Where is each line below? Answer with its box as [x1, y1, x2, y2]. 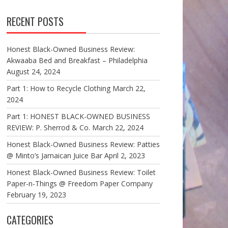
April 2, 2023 [104, 150, 145, 160]
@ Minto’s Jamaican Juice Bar [6, 150, 102, 160]
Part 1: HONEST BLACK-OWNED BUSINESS [6, 111, 150, 121]
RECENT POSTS [6, 13, 64, 29]
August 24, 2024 [6, 66, 60, 76]
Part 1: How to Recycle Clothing [6, 83, 110, 93]
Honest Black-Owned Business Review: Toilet [6, 167, 156, 177]
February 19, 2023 [6, 189, 66, 199]
